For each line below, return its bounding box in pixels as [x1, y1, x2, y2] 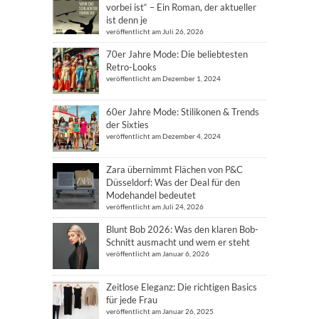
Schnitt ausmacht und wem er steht [106, 236, 250, 248]
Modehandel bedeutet [106, 189, 196, 201]
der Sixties [106, 119, 149, 130]
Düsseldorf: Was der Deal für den [106, 177, 240, 188]
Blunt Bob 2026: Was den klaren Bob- [106, 224, 258, 235]
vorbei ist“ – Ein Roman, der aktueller [106, 1, 256, 13]
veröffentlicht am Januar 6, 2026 [106, 249, 209, 258]
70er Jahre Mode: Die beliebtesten [106, 48, 248, 60]
